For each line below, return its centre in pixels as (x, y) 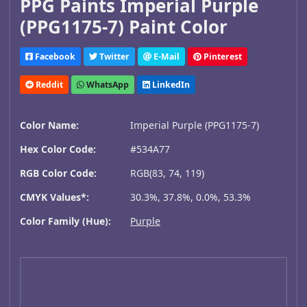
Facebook (54, 56)
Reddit (48, 84)
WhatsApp (107, 84)
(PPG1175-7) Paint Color (124, 27)
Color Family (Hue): (65, 221)
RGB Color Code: (58, 173)
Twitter (113, 56)
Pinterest (222, 56)
